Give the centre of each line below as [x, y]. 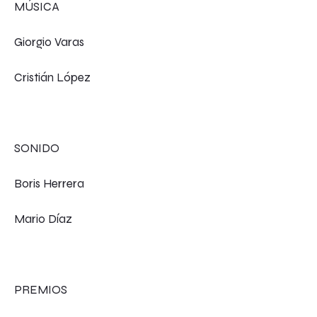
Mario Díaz [43, 219]
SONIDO [37, 148]
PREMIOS [41, 289]
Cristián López [52, 77]
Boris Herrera [49, 183]
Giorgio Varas [49, 42]
